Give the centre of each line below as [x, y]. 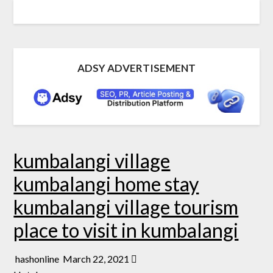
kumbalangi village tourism [126, 207]
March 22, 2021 [96, 258]
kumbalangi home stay [106, 183]
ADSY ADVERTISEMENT [136, 68]
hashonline [38, 258]
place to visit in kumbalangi [126, 230]
